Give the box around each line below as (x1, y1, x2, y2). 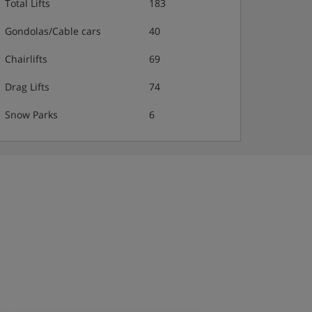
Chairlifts (5, 52, 47, 65)
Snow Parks (5, 108, 58, 121)
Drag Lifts (5, 80, 49, 93)
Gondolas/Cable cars (5, 24, 101, 38)
